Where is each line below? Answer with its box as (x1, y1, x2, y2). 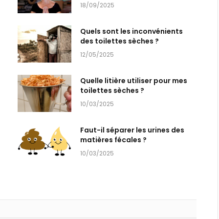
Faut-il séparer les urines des (80, 125, 184, 135)
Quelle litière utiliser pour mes (80, 76, 187, 86)
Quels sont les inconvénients (80, 26, 183, 37)
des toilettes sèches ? (80, 36, 159, 46)
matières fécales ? (80, 135, 147, 145)
